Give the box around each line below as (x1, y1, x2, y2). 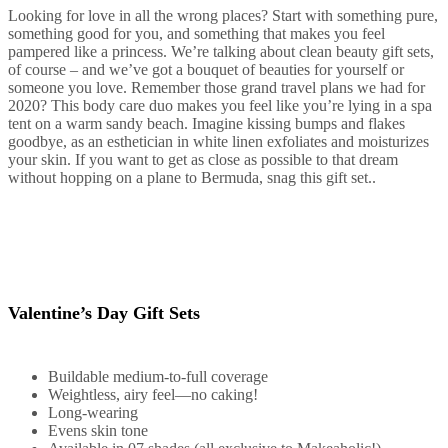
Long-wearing (48, 403, 138, 421)
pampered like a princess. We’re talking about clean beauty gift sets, (8, 42, 434, 60)
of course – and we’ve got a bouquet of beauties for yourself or (8, 60, 404, 78)
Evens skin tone (48, 421, 148, 439)
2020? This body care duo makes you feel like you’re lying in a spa (8, 96, 432, 114)
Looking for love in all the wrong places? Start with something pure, (8, 6, 438, 24)
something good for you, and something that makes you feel (8, 24, 385, 42)
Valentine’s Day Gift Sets (8, 302, 200, 323)
